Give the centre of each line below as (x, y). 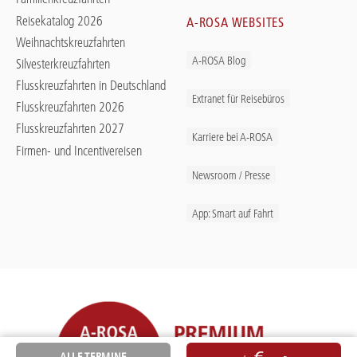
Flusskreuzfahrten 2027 (70, 129)
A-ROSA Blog (219, 61)
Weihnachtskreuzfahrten (71, 42)
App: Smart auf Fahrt (233, 214)
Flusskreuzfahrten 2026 (70, 107)
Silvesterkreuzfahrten (63, 63)
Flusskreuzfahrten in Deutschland (91, 86)
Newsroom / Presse (231, 176)
